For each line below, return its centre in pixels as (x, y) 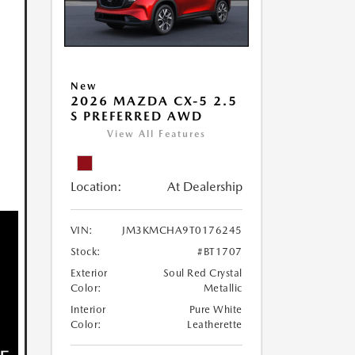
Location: (96, 187)
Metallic (223, 288)
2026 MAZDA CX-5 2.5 (154, 101)
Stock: (86, 252)
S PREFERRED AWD (136, 116)
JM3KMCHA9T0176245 (182, 231)
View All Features (156, 134)
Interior (88, 310)
